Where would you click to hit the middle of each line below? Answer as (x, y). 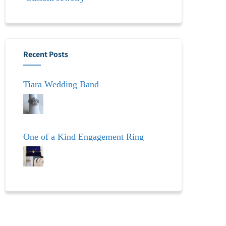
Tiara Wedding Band (61, 84)
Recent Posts (46, 54)
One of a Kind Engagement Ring (84, 137)
